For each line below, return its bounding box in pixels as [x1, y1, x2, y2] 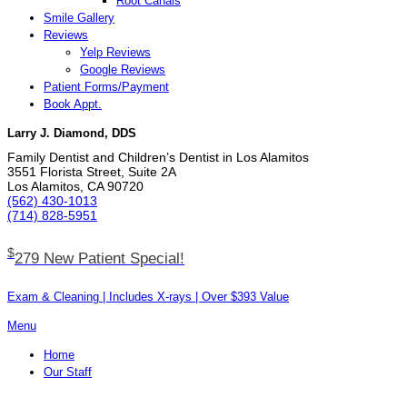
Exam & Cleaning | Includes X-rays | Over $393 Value [7, 290, 289, 304]
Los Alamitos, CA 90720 [7, 179, 144, 194]
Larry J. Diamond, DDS [7, 126, 136, 140]
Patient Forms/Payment [44, 80, 169, 94]
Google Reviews [80, 63, 165, 76]
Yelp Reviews [80, 45, 151, 59]
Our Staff [44, 365, 92, 380]
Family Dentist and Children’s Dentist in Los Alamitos [7, 150, 309, 165]
